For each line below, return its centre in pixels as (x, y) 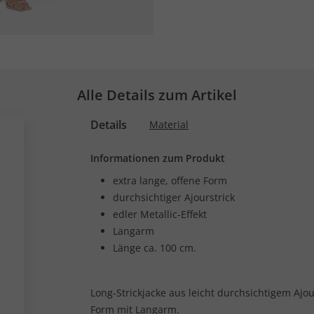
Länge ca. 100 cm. (155, 248)
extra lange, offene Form (170, 180)
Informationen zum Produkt (158, 158)
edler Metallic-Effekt (160, 214)
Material (169, 124)
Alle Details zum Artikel (157, 95)
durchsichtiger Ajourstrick (174, 197)
